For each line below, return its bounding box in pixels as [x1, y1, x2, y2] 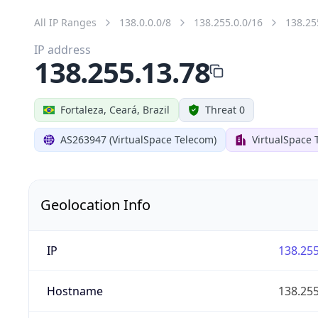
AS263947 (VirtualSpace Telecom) [60, 132, 216, 146]
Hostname [46, 283, 103, 299]
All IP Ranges [34, 15, 97, 29]
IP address [34, 41, 91, 57]
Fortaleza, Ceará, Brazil [60, 102, 170, 116]
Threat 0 [205, 102, 245, 116]
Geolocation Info [40, 194, 150, 214]
